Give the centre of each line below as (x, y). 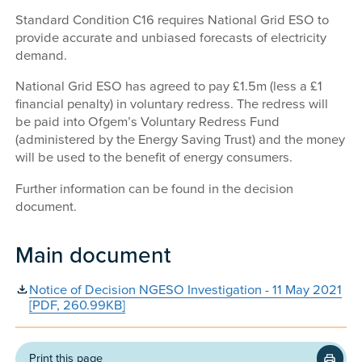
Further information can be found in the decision (155, 189)
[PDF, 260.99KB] (77, 305)
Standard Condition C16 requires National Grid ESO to (173, 20)
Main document (93, 255)
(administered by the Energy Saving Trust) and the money (181, 140)
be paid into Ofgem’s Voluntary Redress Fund (148, 122)
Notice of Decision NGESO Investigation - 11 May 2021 (185, 290)
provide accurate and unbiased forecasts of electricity (171, 38)
